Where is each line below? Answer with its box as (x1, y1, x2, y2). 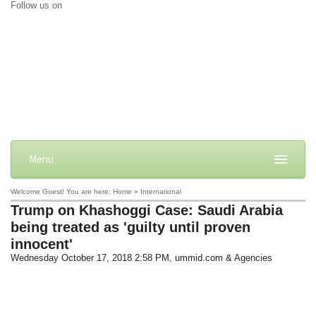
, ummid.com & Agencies (169, 253, 273, 263)
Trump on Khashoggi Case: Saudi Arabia (11, 202, 284, 218)
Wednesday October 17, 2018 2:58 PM (11, 253, 170, 263)
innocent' (11, 236, 73, 252)
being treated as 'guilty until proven (11, 219, 251, 235)
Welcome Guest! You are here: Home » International (11, 188, 182, 195)
